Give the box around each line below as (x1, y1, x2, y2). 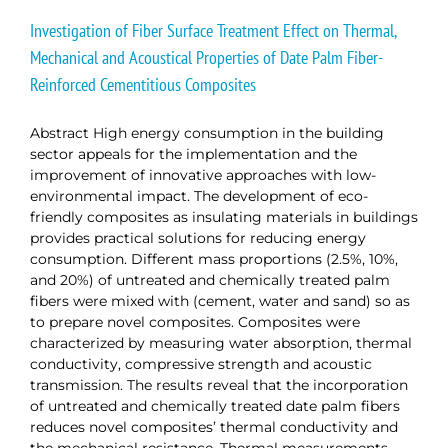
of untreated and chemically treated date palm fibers (30, 396, 400, 415)
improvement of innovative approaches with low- (30, 165, 376, 184)
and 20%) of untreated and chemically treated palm (30, 270, 390, 289)
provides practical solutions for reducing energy (30, 228, 366, 247)
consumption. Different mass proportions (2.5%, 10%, (30, 249, 398, 268)
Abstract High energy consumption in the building (30, 123, 384, 142)
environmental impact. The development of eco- (30, 186, 368, 205)
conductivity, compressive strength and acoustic (30, 354, 372, 373)
